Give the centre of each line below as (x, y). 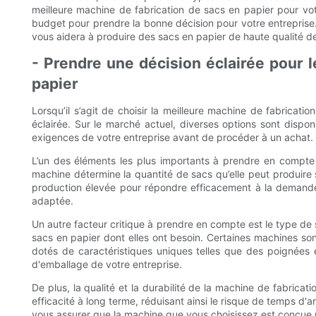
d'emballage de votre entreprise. (107, 265)
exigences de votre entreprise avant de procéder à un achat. (172, 138)
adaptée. (53, 201)
